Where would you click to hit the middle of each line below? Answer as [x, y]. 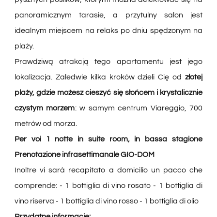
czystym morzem [45, 108]
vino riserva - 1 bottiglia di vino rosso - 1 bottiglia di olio [106, 201]
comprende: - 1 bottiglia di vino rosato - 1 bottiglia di [108, 186]
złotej [194, 77]
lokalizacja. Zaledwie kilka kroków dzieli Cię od [100, 77]
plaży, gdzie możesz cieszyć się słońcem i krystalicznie [108, 93]
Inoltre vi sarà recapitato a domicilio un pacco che [108, 170]
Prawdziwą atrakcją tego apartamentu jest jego [108, 62]
